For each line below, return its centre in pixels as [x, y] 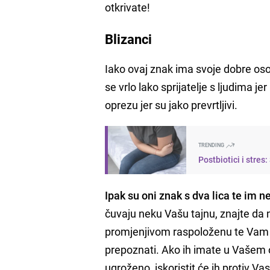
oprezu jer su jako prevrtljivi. [171, 105]
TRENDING [212, 145]
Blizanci [129, 39]
